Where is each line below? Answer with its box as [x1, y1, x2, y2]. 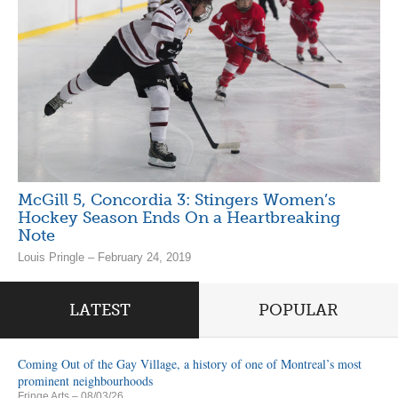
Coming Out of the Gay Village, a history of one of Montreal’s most [18, 354, 362, 372]
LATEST [68, 299, 131, 320]
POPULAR [259, 299, 338, 320]
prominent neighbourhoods [18, 371, 153, 389]
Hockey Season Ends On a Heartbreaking [18, 208, 340, 228]
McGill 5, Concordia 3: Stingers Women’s [18, 190, 336, 211]
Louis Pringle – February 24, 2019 [18, 251, 191, 265]
